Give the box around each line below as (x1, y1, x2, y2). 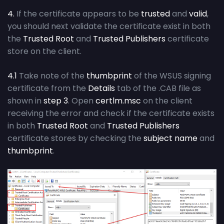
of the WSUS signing (132, 70, 211, 82)
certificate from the (7, 82, 88, 94)
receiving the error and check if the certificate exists (7, 107, 214, 119)
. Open (68, 95, 95, 107)
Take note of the (19, 70, 86, 82)
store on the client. (7, 45, 81, 57)
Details (88, 82, 115, 94)
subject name (143, 132, 197, 144)
